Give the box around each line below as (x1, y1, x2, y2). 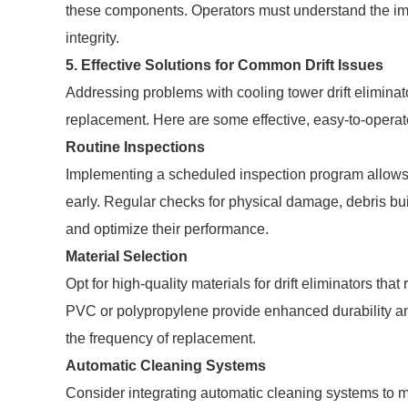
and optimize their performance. (66, 221, 269, 237)
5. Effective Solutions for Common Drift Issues (66, 57, 383, 73)
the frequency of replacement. (66, 331, 256, 346)
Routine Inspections (66, 139, 205, 155)
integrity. (66, 30, 119, 46)
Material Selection (66, 249, 188, 264)
